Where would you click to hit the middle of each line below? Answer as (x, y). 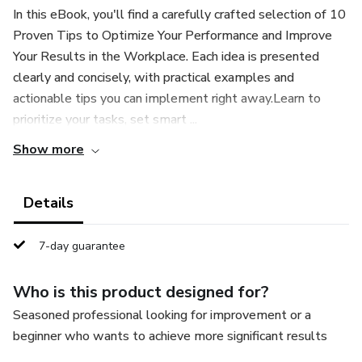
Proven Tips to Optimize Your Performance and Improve (173, 36)
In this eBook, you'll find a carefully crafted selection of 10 (179, 15)
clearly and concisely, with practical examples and (154, 78)
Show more (48, 149)
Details (48, 203)
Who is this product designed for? (141, 292)
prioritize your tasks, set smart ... (105, 120)
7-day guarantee (82, 246)
